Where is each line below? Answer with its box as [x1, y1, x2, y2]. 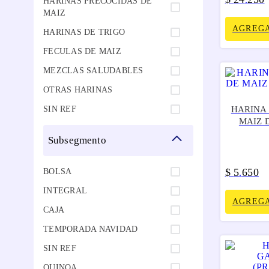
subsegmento [53, 134, 106, 146]
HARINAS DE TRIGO [43, 27, 125, 37]
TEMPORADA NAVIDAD [43, 224, 138, 234]
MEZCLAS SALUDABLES [43, 65, 144, 75]
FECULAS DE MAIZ [43, 46, 121, 56]
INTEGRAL [43, 186, 87, 195]
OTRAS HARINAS [43, 85, 113, 94]
